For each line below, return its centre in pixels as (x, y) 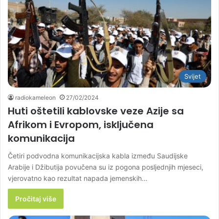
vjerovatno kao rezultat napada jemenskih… (78, 178)
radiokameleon (35, 98)
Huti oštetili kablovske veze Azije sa (96, 111)
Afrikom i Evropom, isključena (81, 125)
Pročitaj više (36, 199)
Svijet (193, 77)
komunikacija (41, 139)
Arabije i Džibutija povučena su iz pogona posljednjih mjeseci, (106, 167)
